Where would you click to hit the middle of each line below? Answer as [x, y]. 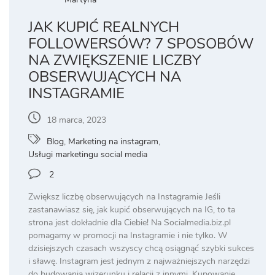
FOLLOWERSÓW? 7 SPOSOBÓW [141, 44]
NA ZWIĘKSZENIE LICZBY [114, 60]
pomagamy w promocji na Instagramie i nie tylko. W [128, 236]
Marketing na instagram [113, 142]
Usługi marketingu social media [88, 155]
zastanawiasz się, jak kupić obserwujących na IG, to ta [132, 210]
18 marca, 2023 [76, 120]
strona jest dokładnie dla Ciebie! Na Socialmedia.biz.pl [130, 223]
